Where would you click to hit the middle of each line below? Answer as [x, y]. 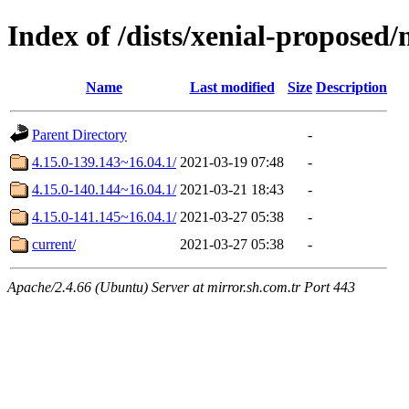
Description [351, 87]
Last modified [232, 87]
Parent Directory [79, 134]
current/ [54, 244]
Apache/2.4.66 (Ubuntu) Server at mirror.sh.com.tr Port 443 [181, 287]
